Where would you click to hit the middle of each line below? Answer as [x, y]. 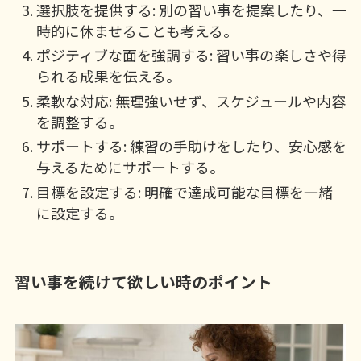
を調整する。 [79, 121]
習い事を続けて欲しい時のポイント [143, 281]
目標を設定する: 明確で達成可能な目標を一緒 [184, 191]
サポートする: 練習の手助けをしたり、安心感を [191, 146]
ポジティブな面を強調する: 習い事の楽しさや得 [191, 55]
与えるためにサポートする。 [130, 167]
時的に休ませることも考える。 [137, 30]
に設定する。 [79, 212]
